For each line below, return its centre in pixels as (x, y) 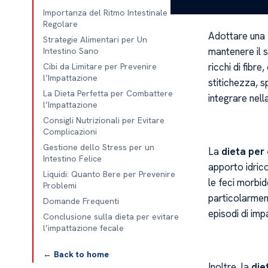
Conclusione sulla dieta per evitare (111, 217)
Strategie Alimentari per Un (95, 39)
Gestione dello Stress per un (98, 147)
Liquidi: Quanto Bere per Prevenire (109, 174)
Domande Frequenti (81, 201)
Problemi (60, 185)
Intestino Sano (71, 51)
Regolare (60, 24)
